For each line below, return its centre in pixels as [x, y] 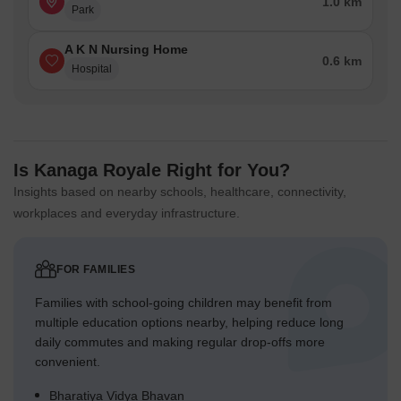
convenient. [68, 362]
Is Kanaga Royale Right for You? [152, 171]
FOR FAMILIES [96, 270]
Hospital [92, 69]
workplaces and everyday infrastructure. [127, 213]
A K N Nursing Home [126, 50]
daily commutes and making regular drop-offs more [180, 342]
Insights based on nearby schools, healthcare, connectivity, [180, 192]
